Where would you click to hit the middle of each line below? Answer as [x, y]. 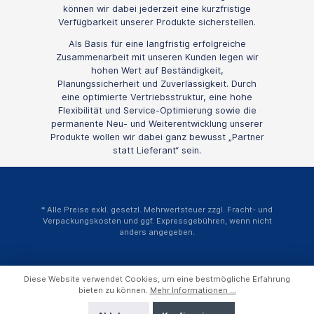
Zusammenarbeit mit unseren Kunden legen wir [157, 57]
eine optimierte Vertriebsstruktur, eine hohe [157, 97]
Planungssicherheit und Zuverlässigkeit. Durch [157, 84]
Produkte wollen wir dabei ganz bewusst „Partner [157, 137]
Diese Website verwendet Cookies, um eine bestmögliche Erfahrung [157, 279]
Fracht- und [250, 210]
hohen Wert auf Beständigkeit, [157, 71]
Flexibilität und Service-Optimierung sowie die [157, 111]
